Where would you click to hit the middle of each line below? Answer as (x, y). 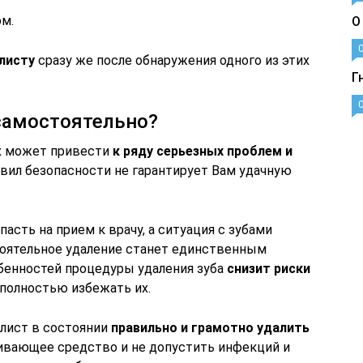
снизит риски (269, 269)
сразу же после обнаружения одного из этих (172, 60)
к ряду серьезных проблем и (203, 151)
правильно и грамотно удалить (210, 328)
